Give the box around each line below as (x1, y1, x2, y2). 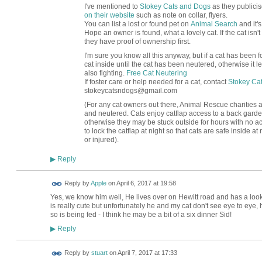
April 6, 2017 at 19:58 (116, 180, 176, 187)
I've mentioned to (84, 2, 140, 11)
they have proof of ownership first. (84, 37, 191, 46)
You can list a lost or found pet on (84, 19, 191, 28)
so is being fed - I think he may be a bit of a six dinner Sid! (50, 210, 232, 219)
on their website (84, 11, 135, 19)
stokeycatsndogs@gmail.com (84, 86, 177, 95)
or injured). (84, 136, 119, 144)
